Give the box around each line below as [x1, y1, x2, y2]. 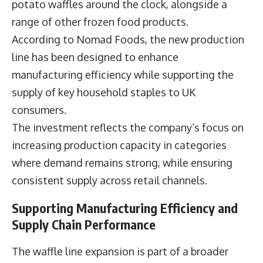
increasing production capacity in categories [12, 139, 227, 152]
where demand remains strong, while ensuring [12, 156, 232, 170]
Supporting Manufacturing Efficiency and [12, 200, 238, 217]
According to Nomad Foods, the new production [12, 33, 244, 46]
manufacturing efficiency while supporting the [12, 68, 234, 82]
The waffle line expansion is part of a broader [12, 244, 228, 258]
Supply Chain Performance [12, 216, 156, 233]
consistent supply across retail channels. [12, 174, 207, 187]
